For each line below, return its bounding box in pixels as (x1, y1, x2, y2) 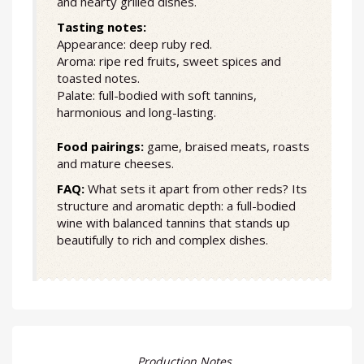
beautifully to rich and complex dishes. (57, 232, 268, 249)
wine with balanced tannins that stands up (57, 214, 290, 232)
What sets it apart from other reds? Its (84, 180, 307, 197)
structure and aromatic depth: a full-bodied (57, 197, 296, 214)
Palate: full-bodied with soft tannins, (57, 87, 257, 104)
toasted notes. (57, 70, 140, 87)
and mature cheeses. (57, 155, 174, 172)
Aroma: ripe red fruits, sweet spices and (57, 53, 281, 70)
